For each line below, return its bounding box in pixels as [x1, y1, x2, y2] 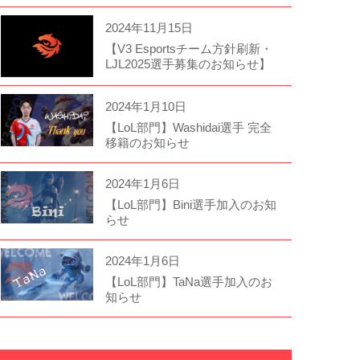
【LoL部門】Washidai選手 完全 [104, 120, 272, 134]
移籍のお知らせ [104, 135, 190, 149]
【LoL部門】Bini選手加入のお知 [104, 197, 276, 211]
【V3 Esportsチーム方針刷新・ [104, 42, 272, 55]
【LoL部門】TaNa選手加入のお [104, 274, 272, 288]
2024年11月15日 [104, 21, 193, 35]
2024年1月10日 [104, 99, 186, 113]
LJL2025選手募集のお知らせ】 [104, 57, 271, 71]
